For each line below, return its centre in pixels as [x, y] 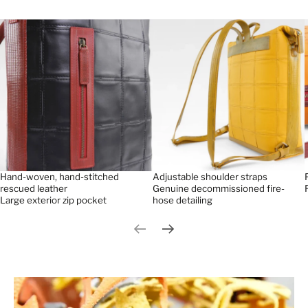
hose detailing [182, 200]
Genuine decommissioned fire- [218, 189]
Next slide [199, 235]
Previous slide [167, 235]
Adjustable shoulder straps [210, 177]
